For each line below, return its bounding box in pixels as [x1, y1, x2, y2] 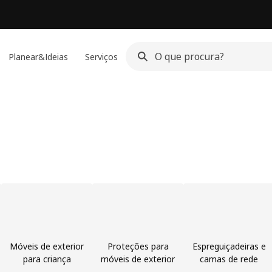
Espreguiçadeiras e [192, 240, 266, 252]
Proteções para [107, 240, 169, 252]
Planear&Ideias [8, 50, 68, 63]
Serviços [85, 50, 118, 63]
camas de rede [200, 253, 258, 265]
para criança [22, 253, 71, 265]
